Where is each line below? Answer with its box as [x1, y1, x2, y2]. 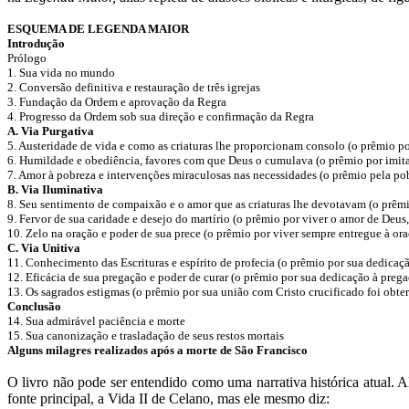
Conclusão [7, 299, 64, 313]
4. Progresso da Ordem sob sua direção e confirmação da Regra [7, 110, 317, 123]
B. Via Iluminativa [7, 183, 106, 196]
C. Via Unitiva [7, 241, 83, 255]
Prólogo [7, 51, 49, 65]
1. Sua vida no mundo [7, 66, 118, 79]
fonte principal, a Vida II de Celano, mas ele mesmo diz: [7, 391, 333, 406]
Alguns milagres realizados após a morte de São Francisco [7, 343, 310, 357]
